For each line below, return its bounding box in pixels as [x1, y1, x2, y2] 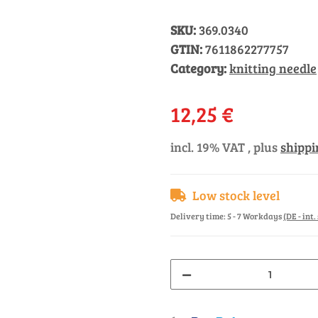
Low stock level [192, 187, 280, 204]
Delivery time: [170, 210, 227, 221]
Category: [170, 60, 229, 77]
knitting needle [229, 60, 317, 77]
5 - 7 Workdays [227, 210, 283, 221]
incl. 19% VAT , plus [170, 138, 280, 155]
